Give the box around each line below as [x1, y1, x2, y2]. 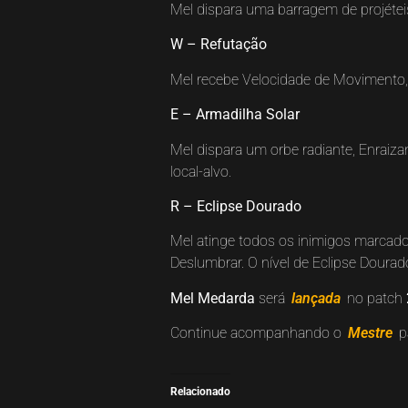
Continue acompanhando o [170, 324, 345, 342]
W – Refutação [170, 36, 267, 54]
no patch [343, 289, 403, 307]
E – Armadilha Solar [170, 106, 300, 124]
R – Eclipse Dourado [170, 197, 301, 215]
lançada [291, 289, 341, 307]
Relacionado [170, 385, 230, 399]
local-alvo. [170, 162, 231, 180]
